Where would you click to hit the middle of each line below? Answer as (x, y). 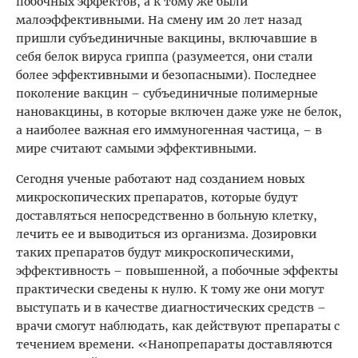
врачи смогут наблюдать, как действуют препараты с (178, 326)
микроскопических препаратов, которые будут (157, 197)
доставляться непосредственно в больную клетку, (167, 215)
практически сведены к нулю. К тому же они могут (170, 289)
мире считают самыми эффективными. (136, 148)
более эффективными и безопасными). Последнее (166, 75)
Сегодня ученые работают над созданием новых (160, 179)
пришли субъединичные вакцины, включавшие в (167, 38)
